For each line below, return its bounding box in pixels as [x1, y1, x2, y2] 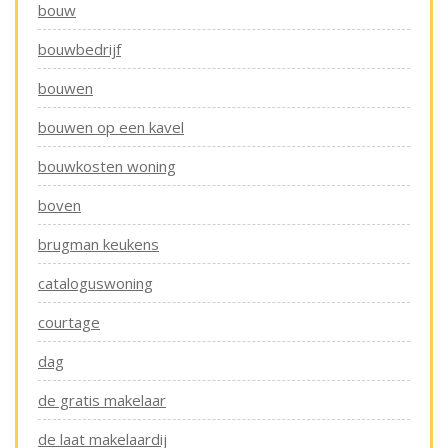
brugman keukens [38, 234, 159, 255]
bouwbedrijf [38, 39, 121, 60]
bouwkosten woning [38, 156, 176, 177]
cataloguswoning [38, 273, 153, 294]
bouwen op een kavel [38, 117, 184, 138]
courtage [38, 312, 100, 333]
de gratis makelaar [38, 390, 166, 411]
